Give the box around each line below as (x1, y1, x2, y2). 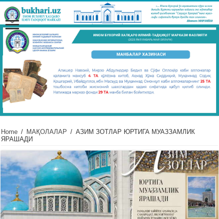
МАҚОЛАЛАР (26, 128, 67, 135)
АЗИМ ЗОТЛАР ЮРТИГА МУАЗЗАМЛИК (76, 128, 196, 135)
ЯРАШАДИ (1, 135, 33, 143)
